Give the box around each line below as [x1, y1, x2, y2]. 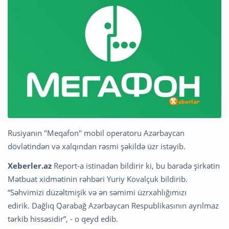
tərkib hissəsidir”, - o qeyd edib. [8, 214, 118, 224]
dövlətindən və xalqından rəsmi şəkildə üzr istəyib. [8, 141, 186, 152]
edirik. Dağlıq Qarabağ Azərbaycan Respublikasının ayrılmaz [8, 200, 219, 211]
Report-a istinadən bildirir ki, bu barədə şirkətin [52, 161, 220, 171]
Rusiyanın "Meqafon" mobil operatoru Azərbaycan [8, 128, 185, 139]
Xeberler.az [8, 161, 52, 171]
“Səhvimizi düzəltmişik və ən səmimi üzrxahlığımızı [8, 187, 187, 198]
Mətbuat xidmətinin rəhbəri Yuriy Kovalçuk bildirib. [8, 174, 188, 185]
